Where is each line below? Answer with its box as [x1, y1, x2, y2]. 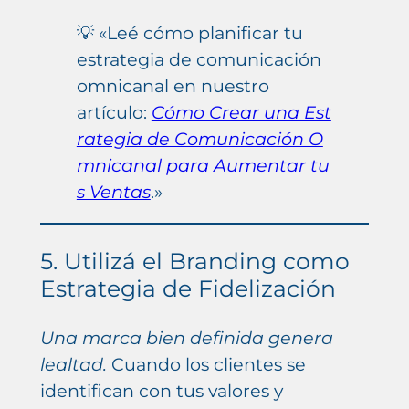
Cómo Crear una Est [151, 100, 331, 123]
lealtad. [39, 353, 107, 376]
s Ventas [76, 180, 151, 203]
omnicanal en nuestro [76, 74, 269, 97]
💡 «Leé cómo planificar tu [76, 21, 303, 44]
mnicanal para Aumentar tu [76, 153, 330, 176]
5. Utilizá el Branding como [39, 247, 350, 276]
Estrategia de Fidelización [39, 275, 336, 303]
